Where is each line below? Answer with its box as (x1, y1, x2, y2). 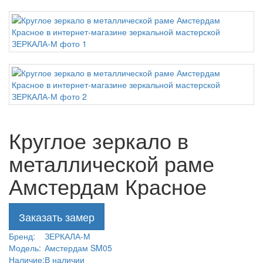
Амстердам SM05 (45, 242, 112, 254)
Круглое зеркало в (9, 125, 188, 155)
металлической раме (9, 148, 214, 178)
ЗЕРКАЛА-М (45, 230, 90, 242)
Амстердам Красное (9, 171, 207, 201)
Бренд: (9, 230, 35, 242)
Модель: (9, 242, 41, 254)
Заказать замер (19, 209, 95, 224)
